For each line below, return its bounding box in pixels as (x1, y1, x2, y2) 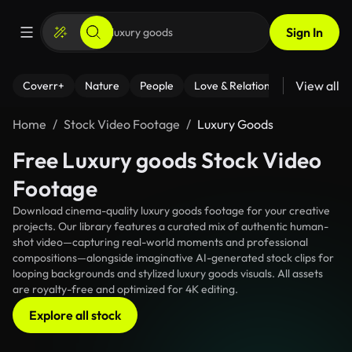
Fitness (315, 79, 350, 93)
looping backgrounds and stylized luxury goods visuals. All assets (13, 266, 323, 280)
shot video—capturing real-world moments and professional (13, 235, 308, 249)
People (140, 79, 174, 93)
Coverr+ (23, 79, 64, 93)
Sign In (286, 24, 323, 40)
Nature (85, 79, 119, 93)
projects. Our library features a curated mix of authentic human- (13, 219, 328, 233)
